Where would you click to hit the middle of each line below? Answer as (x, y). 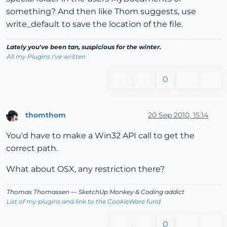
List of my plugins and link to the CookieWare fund (84, 201)
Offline (26, 123)
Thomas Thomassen (38, 192)
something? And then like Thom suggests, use (101, 11)
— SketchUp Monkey (102, 192)
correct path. (32, 148)
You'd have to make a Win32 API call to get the (100, 135)
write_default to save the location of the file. (94, 24)
